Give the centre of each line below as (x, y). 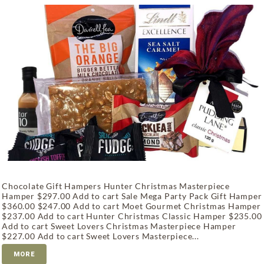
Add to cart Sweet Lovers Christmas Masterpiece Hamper (119, 226)
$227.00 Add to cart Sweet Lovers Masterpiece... (100, 236)
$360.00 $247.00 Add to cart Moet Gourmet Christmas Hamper (131, 206)
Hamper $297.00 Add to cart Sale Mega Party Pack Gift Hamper (132, 196)
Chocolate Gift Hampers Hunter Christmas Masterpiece (116, 186)
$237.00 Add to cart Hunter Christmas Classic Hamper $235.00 (132, 216)
